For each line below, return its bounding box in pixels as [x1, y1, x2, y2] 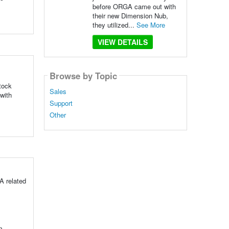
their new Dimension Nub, [92, 11, 168, 20]
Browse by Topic [49, 69, 117, 82]
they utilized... [92, 20, 136, 30]
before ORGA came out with [92, 2, 176, 11]
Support [49, 98, 73, 108]
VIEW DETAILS [97, 37, 148, 47]
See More [136, 20, 165, 30]
